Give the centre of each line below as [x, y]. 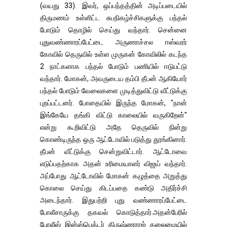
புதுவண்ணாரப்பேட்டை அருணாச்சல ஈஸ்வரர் [113, 42]
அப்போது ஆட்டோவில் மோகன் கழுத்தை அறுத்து [113, 176]
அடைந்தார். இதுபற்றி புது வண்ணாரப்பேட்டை [113, 200]
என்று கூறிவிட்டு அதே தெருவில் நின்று [113, 127]
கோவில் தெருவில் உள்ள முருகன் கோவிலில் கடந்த [113, 54]
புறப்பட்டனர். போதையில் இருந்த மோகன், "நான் [113, 103]
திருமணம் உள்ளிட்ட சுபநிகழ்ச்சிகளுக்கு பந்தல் [113, 18]
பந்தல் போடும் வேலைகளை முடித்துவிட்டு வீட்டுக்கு [113, 91]
